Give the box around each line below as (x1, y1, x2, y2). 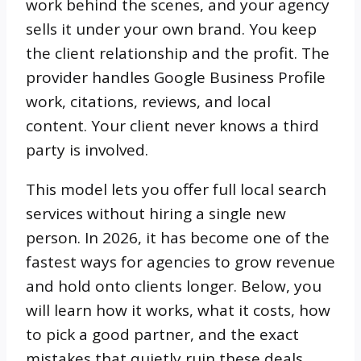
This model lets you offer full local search (26, 179, 326, 201)
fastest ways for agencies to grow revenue (26, 251, 335, 273)
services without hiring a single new (26, 203, 286, 225)
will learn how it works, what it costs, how (26, 300, 330, 322)
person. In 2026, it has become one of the (26, 227, 330, 249)
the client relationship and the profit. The (26, 43, 330, 64)
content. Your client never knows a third (26, 115, 319, 137)
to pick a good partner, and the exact (26, 324, 299, 346)
